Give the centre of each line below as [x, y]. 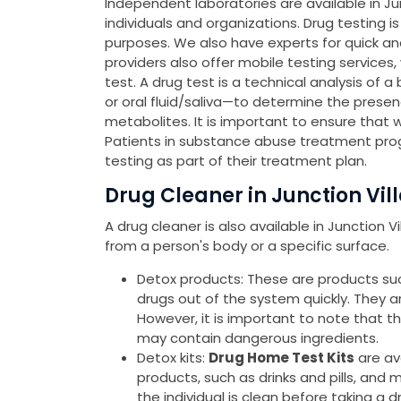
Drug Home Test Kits [282, 358]
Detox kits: [173, 358]
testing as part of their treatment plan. [236, 161]
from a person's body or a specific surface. [247, 246]
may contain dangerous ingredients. [258, 338]
